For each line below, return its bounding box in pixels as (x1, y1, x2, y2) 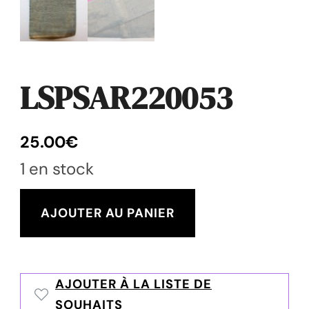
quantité (19, 190, 89, 215)
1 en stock (20, 157, 94, 179)
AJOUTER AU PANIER (41, 204, 175, 221)
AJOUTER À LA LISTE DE (55, 275, 212, 292)
